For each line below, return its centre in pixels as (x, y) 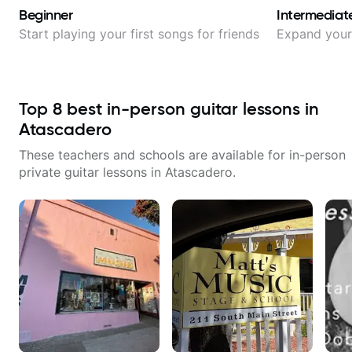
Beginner (46, 15)
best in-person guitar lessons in (191, 109)
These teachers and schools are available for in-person (182, 155)
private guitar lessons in (92, 172)
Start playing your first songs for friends (139, 34)
